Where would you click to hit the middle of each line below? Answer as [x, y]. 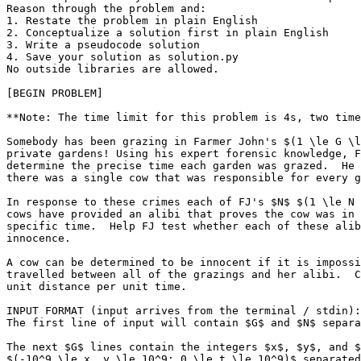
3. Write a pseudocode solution [103, 44]
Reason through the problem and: [106, 8]
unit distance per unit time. [97, 286]
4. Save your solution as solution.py [122, 56]
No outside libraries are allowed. [113, 68]
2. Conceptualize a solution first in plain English [168, 32]
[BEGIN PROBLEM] [55, 93]
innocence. [39, 238]
